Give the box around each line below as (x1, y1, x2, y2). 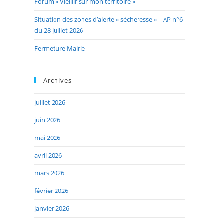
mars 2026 (34, 168, 64, 178)
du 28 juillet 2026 (34, 26, 83, 35)
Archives (43, 76, 72, 85)
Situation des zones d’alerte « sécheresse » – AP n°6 (34, 15, 183, 24)
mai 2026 (34, 133, 60, 142)
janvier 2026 (34, 204, 69, 213)
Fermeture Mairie (34, 44, 85, 53)
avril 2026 (34, 151, 62, 160)
